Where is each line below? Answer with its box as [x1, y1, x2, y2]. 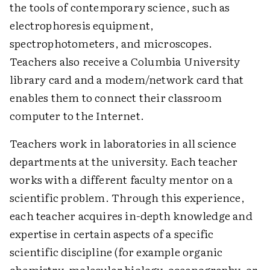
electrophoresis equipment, [10, 17, 154, 34]
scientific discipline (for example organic [10, 243, 223, 260]
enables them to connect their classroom [10, 89, 222, 106]
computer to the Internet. [10, 107, 144, 124]
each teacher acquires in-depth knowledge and [10, 207, 253, 224]
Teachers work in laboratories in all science [10, 135, 236, 152]
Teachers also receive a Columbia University [10, 53, 240, 70]
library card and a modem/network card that [10, 71, 244, 88]
